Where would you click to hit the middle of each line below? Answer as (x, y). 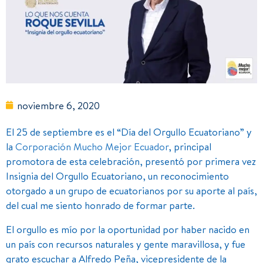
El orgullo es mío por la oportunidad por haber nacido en (128, 229)
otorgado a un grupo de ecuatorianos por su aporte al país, (131, 190)
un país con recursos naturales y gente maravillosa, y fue (126, 244)
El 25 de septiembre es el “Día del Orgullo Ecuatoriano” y (129, 131)
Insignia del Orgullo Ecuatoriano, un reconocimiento (117, 176)
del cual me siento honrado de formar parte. (100, 205)
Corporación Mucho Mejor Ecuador (92, 146)
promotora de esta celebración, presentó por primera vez (131, 161)
